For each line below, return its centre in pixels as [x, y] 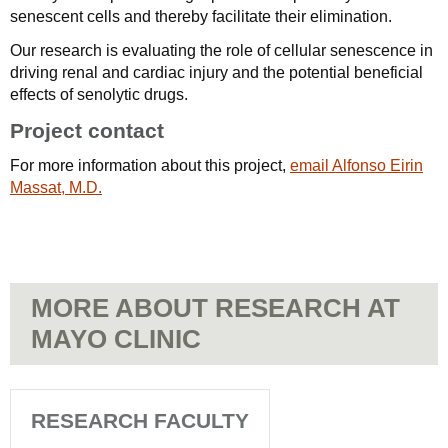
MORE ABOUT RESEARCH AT [215, 308]
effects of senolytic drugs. [99, 94]
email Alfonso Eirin [356, 165]
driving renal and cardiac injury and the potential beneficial [216, 72]
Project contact [87, 130]
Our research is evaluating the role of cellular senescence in [221, 50]
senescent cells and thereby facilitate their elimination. [201, 16]
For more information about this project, [150, 165]
